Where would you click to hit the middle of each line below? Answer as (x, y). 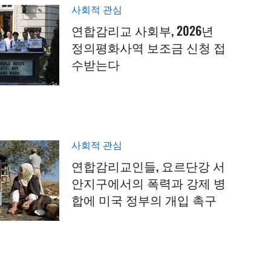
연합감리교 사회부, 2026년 (143, 30)
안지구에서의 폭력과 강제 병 (149, 182)
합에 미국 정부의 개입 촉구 (144, 199)
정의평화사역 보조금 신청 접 (149, 47)
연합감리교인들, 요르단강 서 (149, 165)
